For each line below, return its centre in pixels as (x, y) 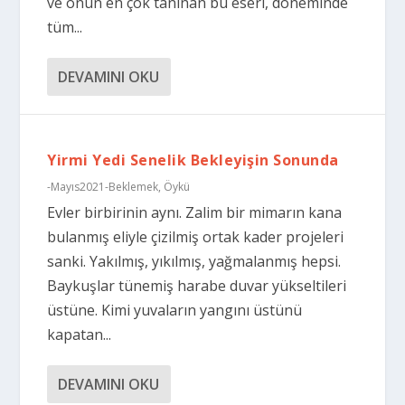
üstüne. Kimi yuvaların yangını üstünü (175, 310)
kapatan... (80, 334)
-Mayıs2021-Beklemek (103, 187)
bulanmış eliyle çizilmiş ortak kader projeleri (196, 237)
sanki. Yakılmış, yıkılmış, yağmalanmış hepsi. (194, 261)
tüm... (65, 27)
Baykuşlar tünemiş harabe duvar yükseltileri (197, 286)
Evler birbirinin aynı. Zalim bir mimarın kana (195, 212)
